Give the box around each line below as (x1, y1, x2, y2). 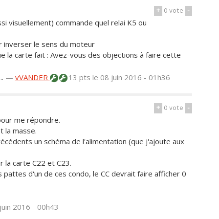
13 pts (66, 72, 92, 83)
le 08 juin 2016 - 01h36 (92, 72, 170, 83)
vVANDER (15, 72, 50, 83)
